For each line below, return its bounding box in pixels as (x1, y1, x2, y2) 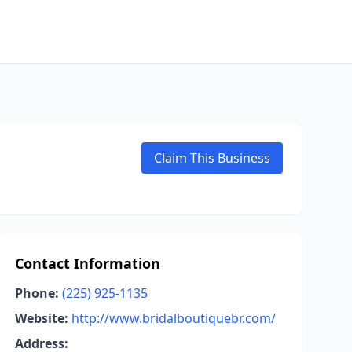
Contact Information (14, 254, 160, 273)
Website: (14, 310, 68, 327)
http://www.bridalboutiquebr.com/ (71, 310, 276, 327)
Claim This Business (154, 149, 270, 167)
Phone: (14, 284, 59, 302)
